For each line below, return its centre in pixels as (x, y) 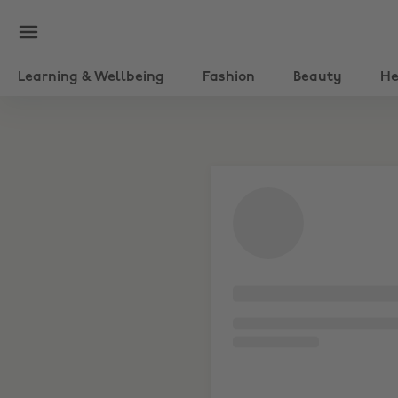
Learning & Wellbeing (91, 77)
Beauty (318, 77)
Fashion (229, 77)
